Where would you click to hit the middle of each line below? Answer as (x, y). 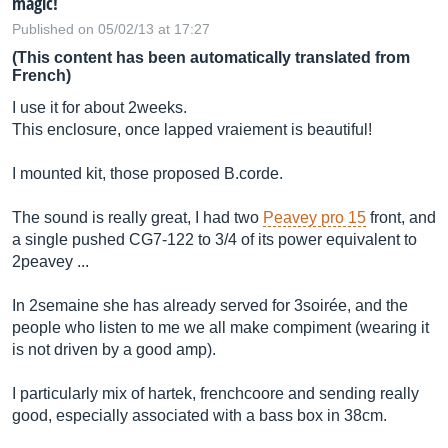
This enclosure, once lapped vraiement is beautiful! (192, 129)
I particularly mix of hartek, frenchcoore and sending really (215, 393)
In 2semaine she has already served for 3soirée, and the (210, 305)
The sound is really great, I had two (137, 217)
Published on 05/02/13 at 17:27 (111, 29)
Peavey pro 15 (314, 217)
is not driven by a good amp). (114, 349)
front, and (401, 217)
